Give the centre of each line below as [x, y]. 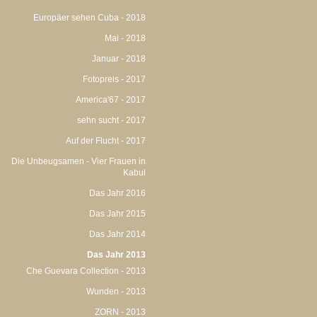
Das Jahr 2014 [117, 234]
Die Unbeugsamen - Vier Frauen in [79, 161]
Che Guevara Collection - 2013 [86, 271]
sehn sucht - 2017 [111, 120]
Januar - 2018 [119, 59]
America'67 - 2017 [111, 100]
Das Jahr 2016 [117, 193]
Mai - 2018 [125, 38]
